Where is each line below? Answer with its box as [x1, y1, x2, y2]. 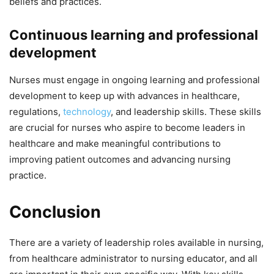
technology [63, 105, 111, 117]
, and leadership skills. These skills [111, 105, 261, 117]
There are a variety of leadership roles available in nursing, [9, 236, 264, 248]
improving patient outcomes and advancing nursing [9, 153, 231, 165]
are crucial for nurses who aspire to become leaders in [9, 121, 245, 133]
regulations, [9, 105, 63, 117]
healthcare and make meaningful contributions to [9, 137, 221, 149]
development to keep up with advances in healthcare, [9, 89, 240, 102]
